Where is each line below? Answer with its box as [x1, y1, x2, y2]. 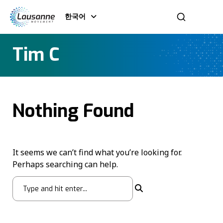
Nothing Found [12, 99, 134, 123]
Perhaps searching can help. [12, 158, 118, 170]
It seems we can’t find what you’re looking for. [12, 146, 182, 158]
